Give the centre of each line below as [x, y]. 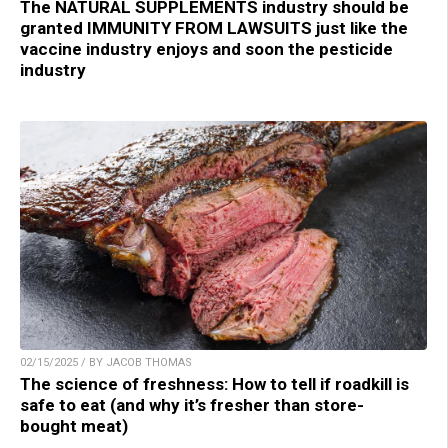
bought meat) [74, 425]
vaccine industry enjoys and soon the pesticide [206, 48]
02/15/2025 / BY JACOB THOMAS [106, 362]
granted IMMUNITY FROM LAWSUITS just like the [214, 27]
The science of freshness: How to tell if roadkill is [214, 383]
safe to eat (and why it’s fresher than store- [192, 404]
